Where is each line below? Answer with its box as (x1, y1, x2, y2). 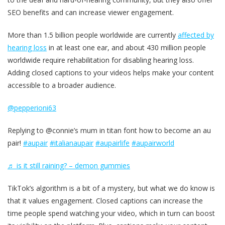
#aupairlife (95, 138, 130, 148)
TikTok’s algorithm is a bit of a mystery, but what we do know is (8, 183, 215, 193)
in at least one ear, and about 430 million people (47, 43, 206, 53)
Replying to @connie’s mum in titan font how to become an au (8, 126, 211, 136)
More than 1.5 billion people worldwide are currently (8, 30, 178, 40)
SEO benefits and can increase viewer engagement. (8, 8, 174, 18)
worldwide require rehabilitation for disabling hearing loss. (8, 55, 194, 65)
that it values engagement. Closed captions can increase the (8, 196, 203, 206)
